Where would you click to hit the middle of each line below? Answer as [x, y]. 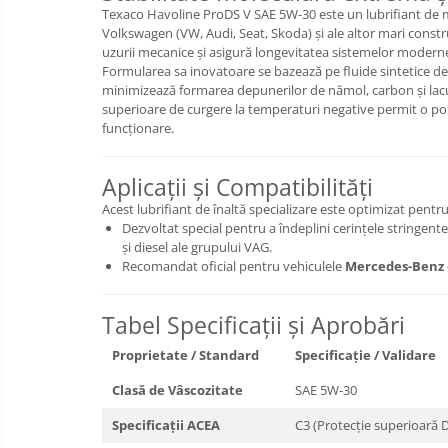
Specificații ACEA [166, 425]
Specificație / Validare [365, 355]
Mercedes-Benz [394, 266]
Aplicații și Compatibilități [237, 187]
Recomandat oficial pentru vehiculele [233, 266]
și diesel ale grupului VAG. [197, 247]
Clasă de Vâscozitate [177, 390]
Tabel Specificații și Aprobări [253, 325]
